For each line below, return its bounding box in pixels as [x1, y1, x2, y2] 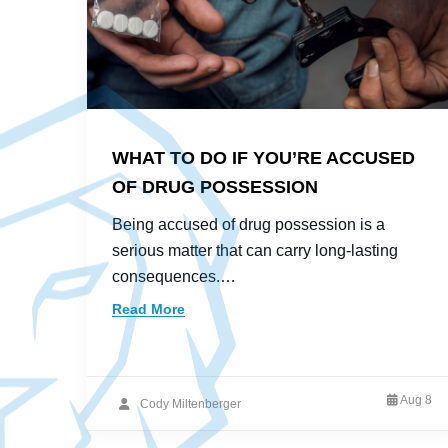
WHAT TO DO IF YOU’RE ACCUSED [112, 148, 415, 168]
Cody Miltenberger [140, 396, 241, 411]
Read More [112, 301, 185, 317]
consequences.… [112, 268, 236, 285]
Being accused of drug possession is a [112, 216, 385, 233]
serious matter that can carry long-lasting [112, 242, 398, 259]
